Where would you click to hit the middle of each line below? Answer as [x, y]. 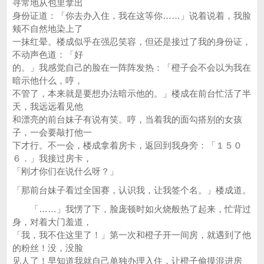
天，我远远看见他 [48, 106]
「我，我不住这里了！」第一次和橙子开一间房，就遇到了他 [132, 235]
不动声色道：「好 [48, 55]
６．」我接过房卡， [52, 158]
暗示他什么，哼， [48, 80]
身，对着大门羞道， [52, 222]
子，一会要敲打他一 [52, 132]
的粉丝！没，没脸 [48, 248]
